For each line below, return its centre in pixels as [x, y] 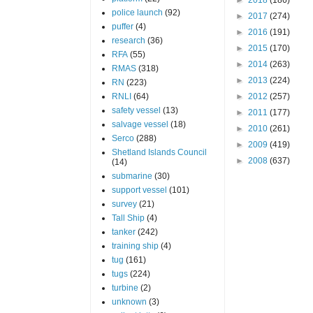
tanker [123, 232]
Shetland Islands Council [159, 152]
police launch [137, 12]
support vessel [139, 190]
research [128, 40]
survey [124, 204]
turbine [125, 287]
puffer [122, 26]
